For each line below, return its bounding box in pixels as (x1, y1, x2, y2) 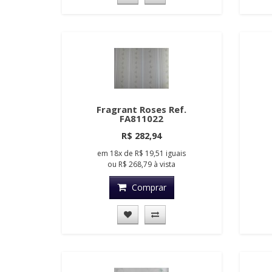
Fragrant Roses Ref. (97, 103, 187, 116)
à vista (152, 159, 176, 170)
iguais (166, 148, 186, 159)
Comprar (131, 182, 166, 194)
